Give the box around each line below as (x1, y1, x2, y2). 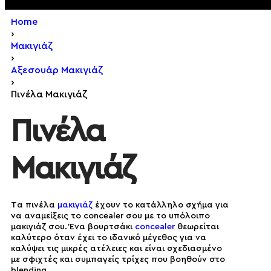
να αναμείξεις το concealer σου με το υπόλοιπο (11, 212, 210, 220)
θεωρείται (177, 223, 219, 231)
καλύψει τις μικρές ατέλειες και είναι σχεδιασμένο (11, 244, 222, 253)
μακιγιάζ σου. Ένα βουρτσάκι (11, 223, 135, 231)
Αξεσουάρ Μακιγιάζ (11, 65, 103, 75)
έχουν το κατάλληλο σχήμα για (95, 201, 229, 209)
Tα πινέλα (11, 201, 57, 209)
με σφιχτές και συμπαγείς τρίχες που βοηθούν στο (11, 255, 225, 264)
